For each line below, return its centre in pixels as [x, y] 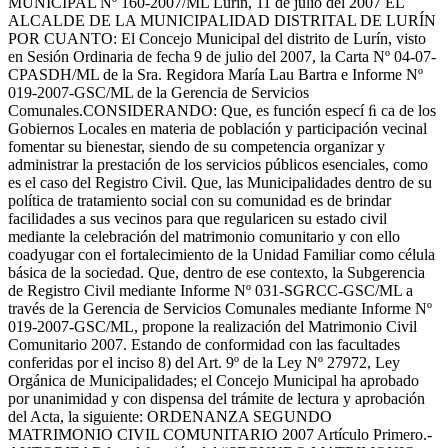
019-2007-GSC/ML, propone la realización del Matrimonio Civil [212, 327]
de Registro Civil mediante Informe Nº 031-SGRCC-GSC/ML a [210, 291]
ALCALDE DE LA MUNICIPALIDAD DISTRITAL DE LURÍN [222, 21]
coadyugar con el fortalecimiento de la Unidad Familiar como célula [221, 255]
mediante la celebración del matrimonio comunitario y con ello [204, 237]
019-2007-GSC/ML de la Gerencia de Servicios [158, 93]
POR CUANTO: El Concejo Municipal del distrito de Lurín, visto [217, 39]
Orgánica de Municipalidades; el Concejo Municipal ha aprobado [213, 381]
